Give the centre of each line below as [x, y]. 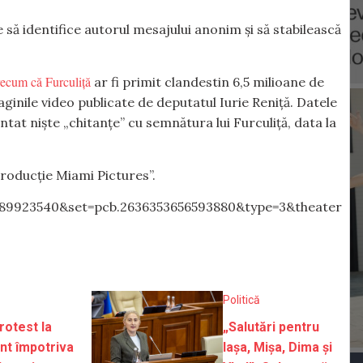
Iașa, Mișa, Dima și [278, 348]
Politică [242, 300]
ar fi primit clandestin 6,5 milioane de [207, 82]
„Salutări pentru [271, 327]
